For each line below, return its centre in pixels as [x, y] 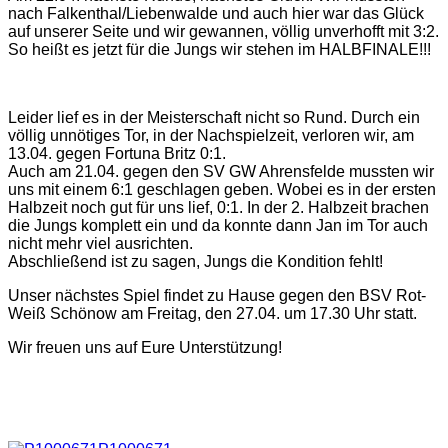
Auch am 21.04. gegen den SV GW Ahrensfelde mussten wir [221, 171]
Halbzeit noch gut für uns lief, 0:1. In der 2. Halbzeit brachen [218, 207]
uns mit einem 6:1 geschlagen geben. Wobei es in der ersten [222, 189]
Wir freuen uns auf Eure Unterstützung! [145, 347]
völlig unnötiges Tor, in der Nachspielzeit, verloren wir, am [211, 135]
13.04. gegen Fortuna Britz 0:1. [117, 153]
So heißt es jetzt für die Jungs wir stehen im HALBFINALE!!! [219, 49]
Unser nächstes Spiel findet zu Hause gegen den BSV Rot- [217, 295]
